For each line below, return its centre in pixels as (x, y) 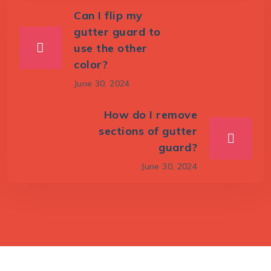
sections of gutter (148, 131)
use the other (111, 48)
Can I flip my (108, 15)
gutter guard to (117, 31)
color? (91, 64)
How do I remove (150, 114)
